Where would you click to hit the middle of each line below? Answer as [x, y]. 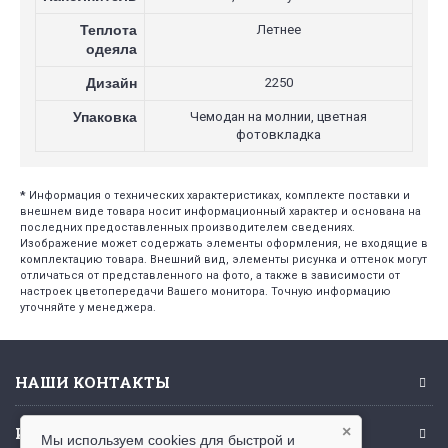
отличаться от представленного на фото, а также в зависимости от [210, 275]
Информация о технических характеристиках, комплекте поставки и [218, 195]
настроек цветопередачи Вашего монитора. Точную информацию [205, 291]
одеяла [111, 49]
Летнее [278, 29]
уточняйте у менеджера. [88, 307]
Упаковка [105, 117]
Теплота [108, 30]
